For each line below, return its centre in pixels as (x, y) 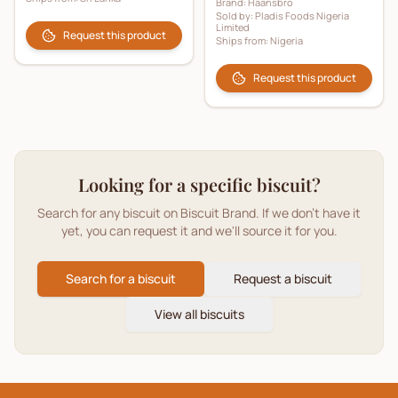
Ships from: (243, 40)
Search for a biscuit (120, 279)
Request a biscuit (283, 279)
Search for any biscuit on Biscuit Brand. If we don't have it (199, 213)
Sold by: (235, 16)
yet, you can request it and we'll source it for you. (199, 231)
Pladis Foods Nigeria (302, 16)
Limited (233, 27)
